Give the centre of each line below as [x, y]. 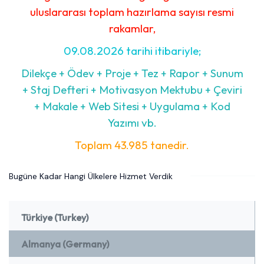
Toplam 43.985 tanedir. [132, 145]
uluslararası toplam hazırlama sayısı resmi [132, 11]
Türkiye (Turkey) [55, 217]
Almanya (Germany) [65, 244]
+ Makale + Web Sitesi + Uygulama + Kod [132, 106]
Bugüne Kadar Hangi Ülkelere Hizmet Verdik [91, 176]
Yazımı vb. [132, 122]
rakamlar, [132, 28]
